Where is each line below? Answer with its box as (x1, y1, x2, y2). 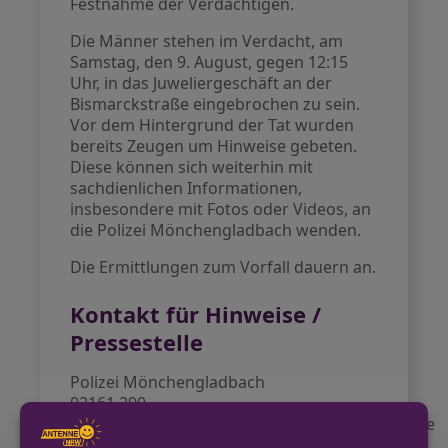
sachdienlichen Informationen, (70, 177, 303, 199)
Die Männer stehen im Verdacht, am (70, 30, 344, 52)
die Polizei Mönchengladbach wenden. (70, 219, 362, 241)
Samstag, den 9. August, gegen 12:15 (70, 51, 349, 73)
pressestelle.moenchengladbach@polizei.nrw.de (70, 413, 436, 435)
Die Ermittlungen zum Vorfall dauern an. (70, 256, 377, 278)
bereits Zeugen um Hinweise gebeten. (70, 135, 358, 157)
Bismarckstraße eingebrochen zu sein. (70, 93, 361, 115)
